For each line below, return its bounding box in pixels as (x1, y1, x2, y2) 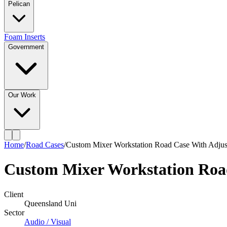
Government (8, 43, 44, 51)
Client (4, 190, 23, 199)
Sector (4, 208, 24, 217)
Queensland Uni (24, 199, 77, 208)
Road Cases (26, 140, 64, 149)
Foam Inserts (4, 32, 45, 41)
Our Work (8, 91, 36, 99)
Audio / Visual (24, 217, 71, 226)
